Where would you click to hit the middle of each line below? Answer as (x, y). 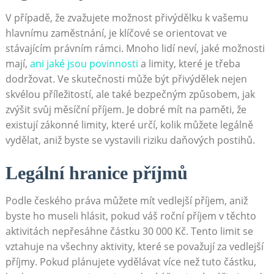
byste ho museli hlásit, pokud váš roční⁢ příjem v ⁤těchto (131, 216)
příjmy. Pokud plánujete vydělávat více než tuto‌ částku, (131, 262)
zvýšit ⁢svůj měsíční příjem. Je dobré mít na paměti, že (126, 110)
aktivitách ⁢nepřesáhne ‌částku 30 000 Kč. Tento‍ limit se (129, 231)
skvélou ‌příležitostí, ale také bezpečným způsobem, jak (130, 94)
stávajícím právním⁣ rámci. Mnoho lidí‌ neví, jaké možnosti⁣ (135, 49)
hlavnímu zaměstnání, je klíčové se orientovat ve (116, 33)
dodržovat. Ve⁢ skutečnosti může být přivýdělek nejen (126, 79)
